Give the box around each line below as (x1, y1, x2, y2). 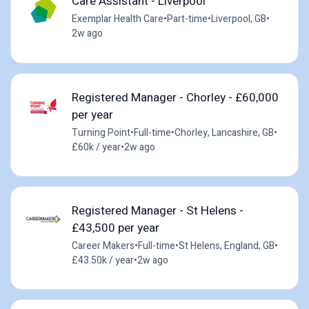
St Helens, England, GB (178, 238, 275, 253)
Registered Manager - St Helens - (71, 201, 243, 219)
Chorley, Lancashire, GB (174, 125, 274, 140)
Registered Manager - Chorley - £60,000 (71, 88, 279, 106)
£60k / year (71, 139, 121, 154)
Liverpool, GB (210, 12, 266, 27)
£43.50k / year (71, 252, 134, 268)
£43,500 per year (71, 219, 159, 237)
